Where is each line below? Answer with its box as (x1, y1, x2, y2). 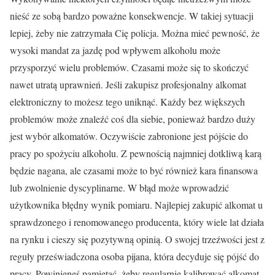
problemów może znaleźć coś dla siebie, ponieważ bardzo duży (10, 112, 255, 125)
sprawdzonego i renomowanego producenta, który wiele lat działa (10, 215, 264, 228)
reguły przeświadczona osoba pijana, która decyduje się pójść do (10, 249, 259, 263)
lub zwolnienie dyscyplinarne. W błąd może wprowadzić (10, 180, 229, 194)
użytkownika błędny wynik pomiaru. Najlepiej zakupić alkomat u (10, 198, 263, 211)
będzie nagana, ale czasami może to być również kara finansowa (10, 163, 258, 177)
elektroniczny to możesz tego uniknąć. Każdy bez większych (10, 95, 245, 108)
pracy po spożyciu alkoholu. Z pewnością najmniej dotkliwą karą (10, 146, 261, 160)
